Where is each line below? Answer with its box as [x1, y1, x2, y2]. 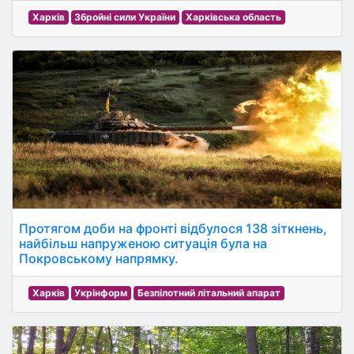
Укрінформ [74, 287, 128, 299]
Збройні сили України [74, 11, 176, 23]
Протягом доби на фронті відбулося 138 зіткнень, [19, 220, 327, 236]
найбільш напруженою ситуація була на [19, 235, 267, 251]
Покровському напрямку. [19, 250, 179, 266]
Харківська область [185, 11, 281, 23]
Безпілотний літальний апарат [137, 287, 281, 299]
